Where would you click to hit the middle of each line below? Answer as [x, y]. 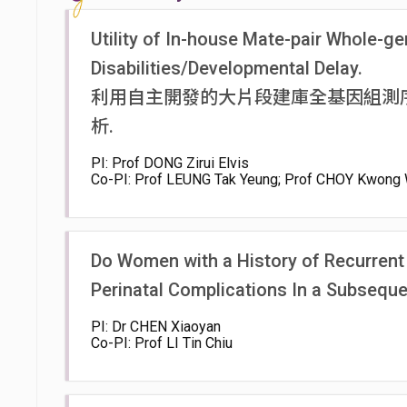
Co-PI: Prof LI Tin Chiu [162, 343]
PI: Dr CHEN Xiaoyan [156, 327]
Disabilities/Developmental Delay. [227, 68]
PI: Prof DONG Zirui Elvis [170, 163]
